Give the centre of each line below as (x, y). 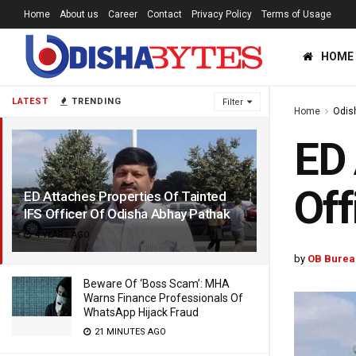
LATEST (30, 101)
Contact (164, 14)
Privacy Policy (222, 14)
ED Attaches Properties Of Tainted (125, 196)
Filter (233, 102)
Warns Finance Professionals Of (163, 298)
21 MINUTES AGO (129, 332)
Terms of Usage (296, 14)
